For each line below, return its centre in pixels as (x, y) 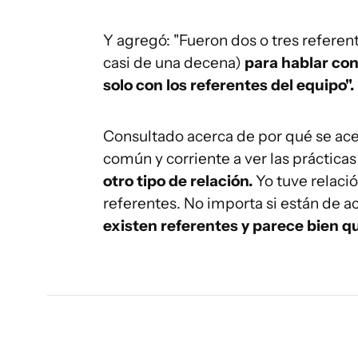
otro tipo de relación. (179, 181)
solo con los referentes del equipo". (229, 85)
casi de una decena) (172, 63)
